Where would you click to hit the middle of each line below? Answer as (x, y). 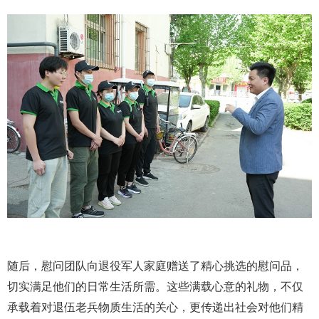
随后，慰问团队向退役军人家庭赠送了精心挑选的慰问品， (155, 266)
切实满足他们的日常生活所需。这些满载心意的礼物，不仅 (155, 286)
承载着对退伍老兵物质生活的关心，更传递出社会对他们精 (155, 307)
